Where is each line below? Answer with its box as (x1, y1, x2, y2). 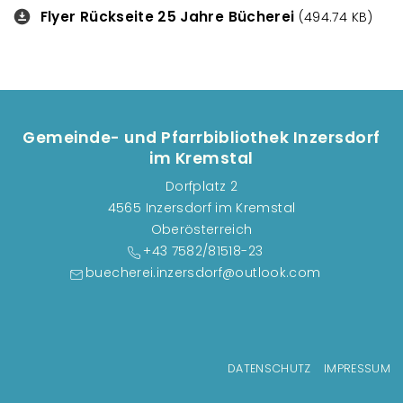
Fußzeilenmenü (13, 358, 160, 385)
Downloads (13, 8, 89, 26)
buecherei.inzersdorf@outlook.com (85, 264, 321, 282)
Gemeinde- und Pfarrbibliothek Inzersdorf (22, 127, 381, 149)
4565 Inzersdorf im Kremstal (107, 199, 296, 218)
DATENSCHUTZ (227, 361, 311, 377)
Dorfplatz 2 (166, 177, 237, 196)
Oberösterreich (150, 220, 253, 239)
